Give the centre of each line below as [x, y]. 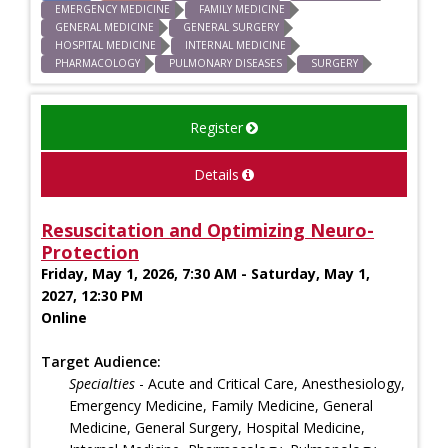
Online [64, 317]
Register [216, 127]
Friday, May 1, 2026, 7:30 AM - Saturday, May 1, [205, 273]
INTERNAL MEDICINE [235, 44]
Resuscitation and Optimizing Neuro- [207, 229]
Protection [90, 251]
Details [216, 174]
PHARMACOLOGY [97, 62]
